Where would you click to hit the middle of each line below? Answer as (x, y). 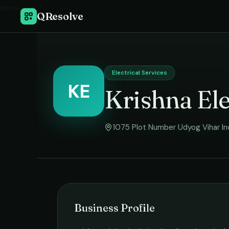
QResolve (60, 16)
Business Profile (114, 208)
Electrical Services (140, 73)
